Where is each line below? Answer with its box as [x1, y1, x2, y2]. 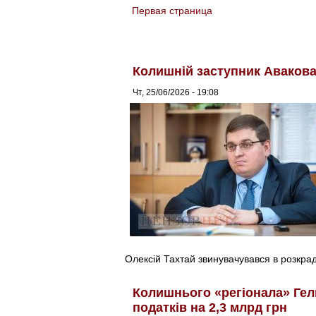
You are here [125, 12, 201, 26]
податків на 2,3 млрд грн [133, 300, 287, 315]
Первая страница [131, 5, 212, 16]
